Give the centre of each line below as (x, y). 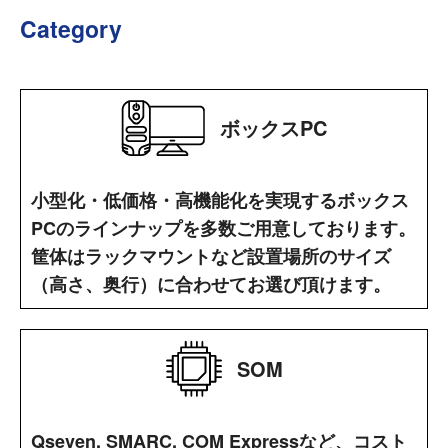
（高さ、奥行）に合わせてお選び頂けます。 (211, 284)
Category (71, 29)
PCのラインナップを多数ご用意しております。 (223, 228)
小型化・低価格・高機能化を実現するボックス (220, 200)
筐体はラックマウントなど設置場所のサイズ (211, 256)
